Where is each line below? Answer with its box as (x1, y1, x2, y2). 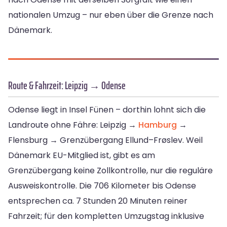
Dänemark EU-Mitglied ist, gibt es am (8, 149, 155, 161)
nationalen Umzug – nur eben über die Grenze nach (8, 9, 213, 21)
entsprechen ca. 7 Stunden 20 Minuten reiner (8, 195, 187, 207)
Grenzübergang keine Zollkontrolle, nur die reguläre (8, 164, 213, 176)
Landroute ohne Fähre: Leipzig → (8, 119, 138, 131)
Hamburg (138, 119, 177, 131)
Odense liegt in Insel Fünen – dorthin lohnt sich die (8, 103, 206, 116)
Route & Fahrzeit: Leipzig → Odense (8, 77, 126, 94)
